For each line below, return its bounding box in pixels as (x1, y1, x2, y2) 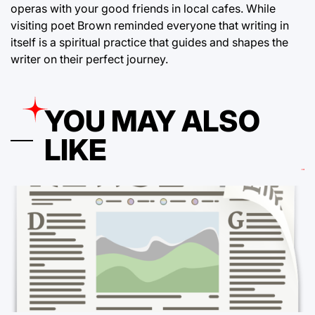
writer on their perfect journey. (11, 51, 168, 66)
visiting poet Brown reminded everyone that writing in (11, 18, 289, 32)
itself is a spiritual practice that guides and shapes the (11, 34, 288, 49)
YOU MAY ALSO (44, 103, 260, 139)
